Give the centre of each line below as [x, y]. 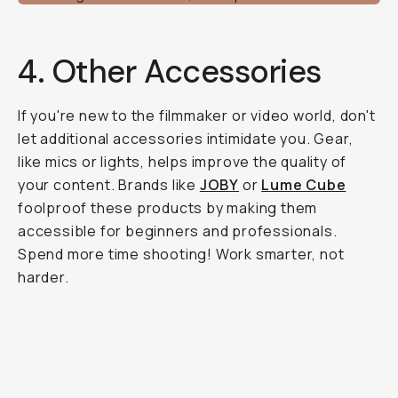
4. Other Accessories [170, 72]
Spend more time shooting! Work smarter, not [181, 254]
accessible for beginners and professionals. [178, 231]
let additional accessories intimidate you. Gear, [186, 139]
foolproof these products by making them [168, 208]
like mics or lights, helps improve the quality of [183, 162]
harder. [44, 277]
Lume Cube [304, 185]
